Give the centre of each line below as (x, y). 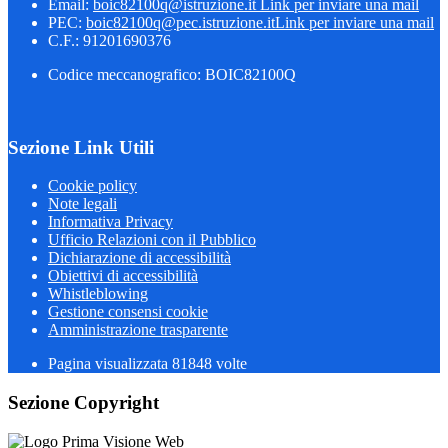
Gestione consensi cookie (128, 312)
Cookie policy (92, 186)
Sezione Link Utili (81, 147)
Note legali (82, 204)
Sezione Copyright (83, 403)
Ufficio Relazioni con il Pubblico (152, 240)
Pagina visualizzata (110, 364)
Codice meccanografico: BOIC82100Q (172, 74)
